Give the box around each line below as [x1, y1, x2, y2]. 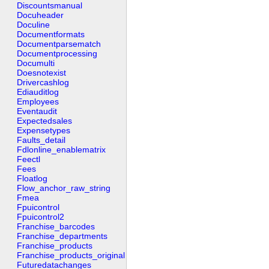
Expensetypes [17, 125, 70, 135]
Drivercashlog [17, 77, 69, 87]
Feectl [17, 154, 40, 164]
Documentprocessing [17, 48, 97, 58]
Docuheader [17, 10, 64, 20]
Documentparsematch [17, 38, 101, 49]
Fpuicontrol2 [17, 211, 64, 222]
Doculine [17, 19, 50, 29]
